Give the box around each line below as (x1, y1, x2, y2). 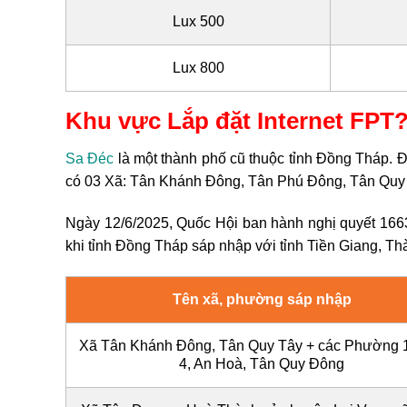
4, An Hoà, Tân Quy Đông (179, 356, 344, 372)
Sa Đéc (65, 151, 114, 167)
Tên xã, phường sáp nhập (172, 292, 352, 308)
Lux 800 (172, 59, 224, 75)
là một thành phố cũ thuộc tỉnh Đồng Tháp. (114, 151, 397, 167)
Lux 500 (172, 13, 224, 29)
